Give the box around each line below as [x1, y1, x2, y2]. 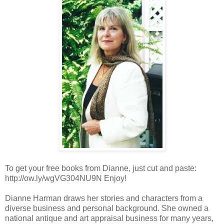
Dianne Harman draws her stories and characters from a [5, 193, 202, 202]
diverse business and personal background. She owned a [5, 203, 208, 212]
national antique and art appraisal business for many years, [5, 213, 213, 222]
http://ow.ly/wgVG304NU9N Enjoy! [5, 173, 126, 182]
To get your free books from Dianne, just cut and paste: [5, 163, 196, 172]
